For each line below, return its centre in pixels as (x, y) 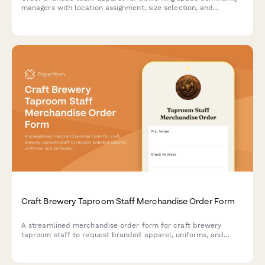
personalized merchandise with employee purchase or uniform (131, 244)
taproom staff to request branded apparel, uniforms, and (123, 235)
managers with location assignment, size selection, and (117, 8)
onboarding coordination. (65, 17)
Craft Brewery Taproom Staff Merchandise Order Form (128, 201)
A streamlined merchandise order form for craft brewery (122, 225)
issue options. (45, 253)
